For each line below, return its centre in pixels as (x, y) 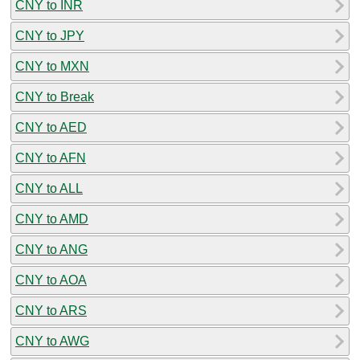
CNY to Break (55, 96)
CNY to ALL (49, 188)
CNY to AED (51, 127)
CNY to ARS (51, 310)
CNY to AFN (51, 157)
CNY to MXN (52, 66)
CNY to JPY (50, 35)
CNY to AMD (52, 219)
